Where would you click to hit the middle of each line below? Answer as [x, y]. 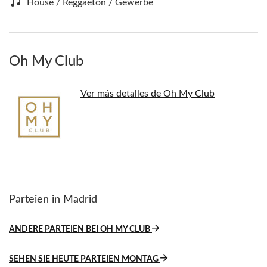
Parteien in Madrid [53, 200]
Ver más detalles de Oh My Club [148, 94]
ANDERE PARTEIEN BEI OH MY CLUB [80, 230]
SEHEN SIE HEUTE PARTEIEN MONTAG [85, 260]
